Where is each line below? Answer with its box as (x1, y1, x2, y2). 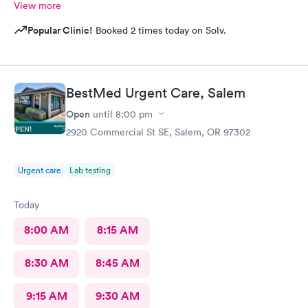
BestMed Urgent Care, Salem (66, 84, 245, 101)
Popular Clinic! (27, 23, 93, 37)
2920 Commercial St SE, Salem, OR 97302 (66, 125, 250, 138)
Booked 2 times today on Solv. (93, 24, 226, 36)
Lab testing (69, 164, 111, 176)
